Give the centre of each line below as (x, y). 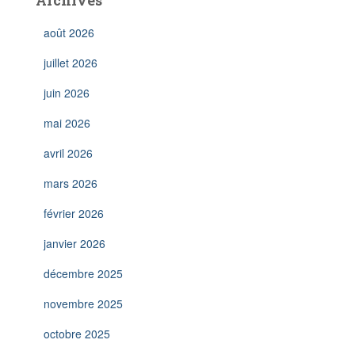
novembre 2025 (83, 303)
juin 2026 (67, 93)
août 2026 (69, 32)
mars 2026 (71, 183)
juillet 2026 (71, 63)
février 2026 (74, 213)
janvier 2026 (74, 243)
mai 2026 (67, 123)
